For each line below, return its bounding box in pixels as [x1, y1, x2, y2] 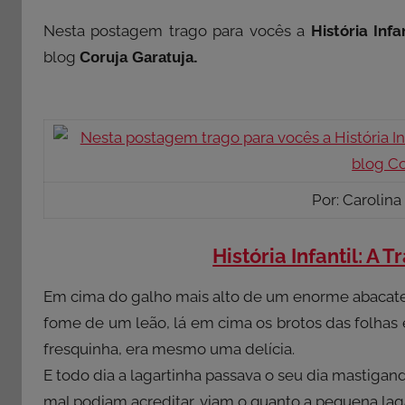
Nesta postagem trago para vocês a [43, 21, 311, 40]
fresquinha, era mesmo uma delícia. [43, 340, 295, 359]
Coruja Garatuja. [80, 48, 198, 66]
